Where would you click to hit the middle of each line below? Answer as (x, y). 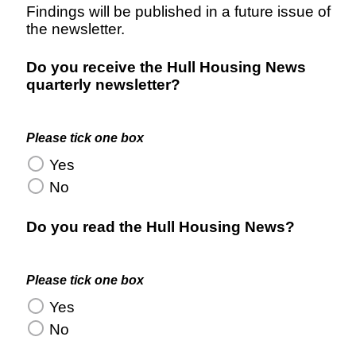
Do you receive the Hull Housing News (166, 67)
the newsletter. (75, 29)
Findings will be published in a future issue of (178, 12)
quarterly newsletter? (103, 85)
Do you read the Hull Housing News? (161, 227)
